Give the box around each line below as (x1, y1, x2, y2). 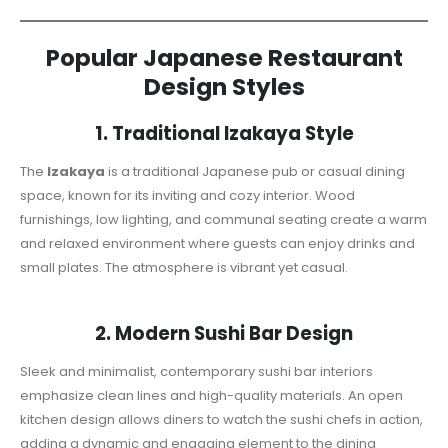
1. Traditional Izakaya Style (94, 120, 354, 146)
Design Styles (143, 70, 305, 103)
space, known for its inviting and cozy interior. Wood (20, 185, 355, 205)
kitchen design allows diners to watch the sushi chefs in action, (20, 410, 423, 430)
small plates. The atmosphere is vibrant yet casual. (20, 257, 348, 277)
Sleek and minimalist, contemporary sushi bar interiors (20, 362, 373, 382)
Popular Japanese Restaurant (45, 41, 403, 74)
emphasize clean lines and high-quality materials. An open (20, 386, 403, 406)
